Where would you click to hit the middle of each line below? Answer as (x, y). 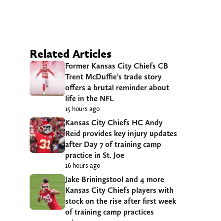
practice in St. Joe (95, 155)
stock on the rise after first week (121, 201)
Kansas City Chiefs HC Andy (114, 123)
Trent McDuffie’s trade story (113, 77)
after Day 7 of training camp (113, 145)
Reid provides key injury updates (121, 134)
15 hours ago (82, 109)
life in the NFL (89, 99)
